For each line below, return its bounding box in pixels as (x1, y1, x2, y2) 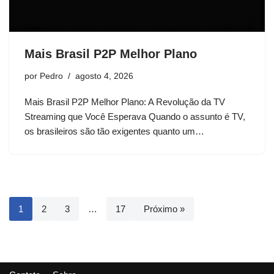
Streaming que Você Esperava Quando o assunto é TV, (24, 111, 245, 122)
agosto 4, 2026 (75, 72, 133, 81)
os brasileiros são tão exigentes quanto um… (24, 126, 207, 136)
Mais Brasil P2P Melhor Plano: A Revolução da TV (24, 97, 225, 107)
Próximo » (144, 204, 185, 214)
